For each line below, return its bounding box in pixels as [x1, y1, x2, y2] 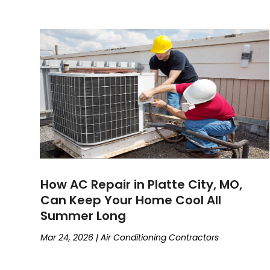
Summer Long [40, 207, 127, 224]
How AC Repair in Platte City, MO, [40, 175, 243, 193]
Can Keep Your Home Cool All [40, 191, 222, 209]
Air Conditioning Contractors [101, 231, 219, 243]
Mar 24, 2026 [40, 231, 94, 243]
